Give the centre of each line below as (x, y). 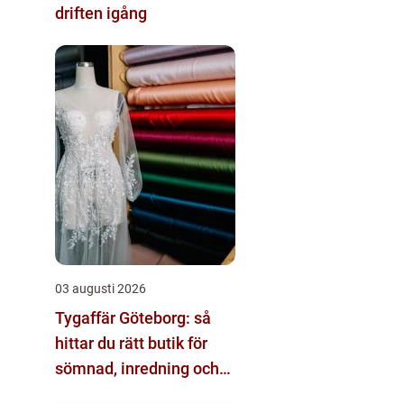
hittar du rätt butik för (131, 343)
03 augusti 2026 (101, 288)
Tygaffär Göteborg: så (133, 317)
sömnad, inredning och (137, 368)
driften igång (101, 13)
